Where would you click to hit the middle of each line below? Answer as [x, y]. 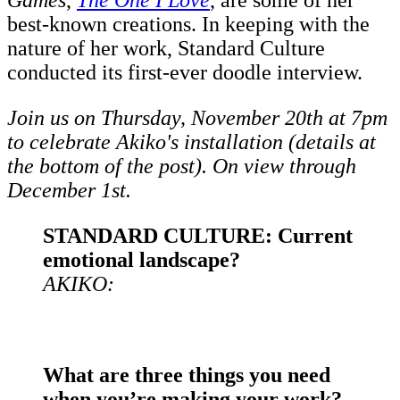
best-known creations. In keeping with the [188, 25]
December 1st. [69, 191]
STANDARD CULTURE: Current [198, 236]
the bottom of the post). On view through [182, 167]
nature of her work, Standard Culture [166, 49]
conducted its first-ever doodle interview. [185, 73]
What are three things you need [187, 375]
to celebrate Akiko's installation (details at [192, 142]
